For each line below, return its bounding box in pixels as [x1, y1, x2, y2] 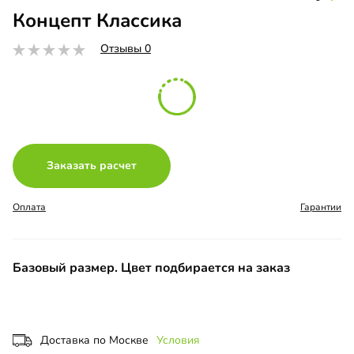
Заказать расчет [46, 158, 137, 174]
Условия [156, 333, 200, 348]
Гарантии [300, 201, 341, 214]
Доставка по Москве [40, 333, 149, 348]
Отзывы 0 [100, 41, 151, 57]
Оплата [13, 201, 46, 214]
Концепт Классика [13, 8, 182, 34]
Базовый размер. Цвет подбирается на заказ [13, 259, 290, 277]
